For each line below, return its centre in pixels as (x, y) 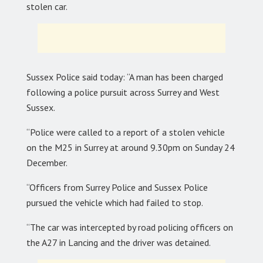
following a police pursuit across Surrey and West (123, 92)
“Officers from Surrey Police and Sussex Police (117, 187)
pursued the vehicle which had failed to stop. (115, 202)
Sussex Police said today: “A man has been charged (125, 77)
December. (47, 162)
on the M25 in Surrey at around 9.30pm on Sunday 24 (131, 147)
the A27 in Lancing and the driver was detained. (119, 242)
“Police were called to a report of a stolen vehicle (126, 132)
